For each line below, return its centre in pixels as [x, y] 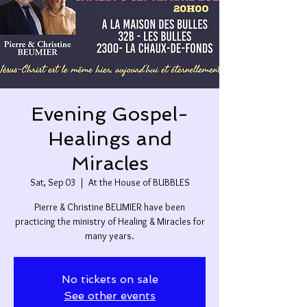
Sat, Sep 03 [52, 183]
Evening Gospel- [110, 114]
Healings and [110, 139]
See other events [110, 296]
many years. [110, 236]
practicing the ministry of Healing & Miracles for [110, 222]
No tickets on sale [110, 280]
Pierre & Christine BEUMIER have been [110, 207]
